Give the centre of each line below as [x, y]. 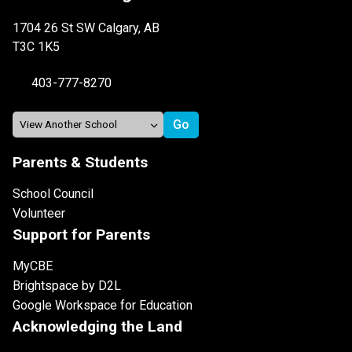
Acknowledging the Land [97, 326]
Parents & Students [80, 162]
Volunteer [39, 213]
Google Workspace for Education [103, 305]
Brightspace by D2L [67, 285]
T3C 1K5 [36, 46]
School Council [53, 193]
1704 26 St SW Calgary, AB [86, 27]
